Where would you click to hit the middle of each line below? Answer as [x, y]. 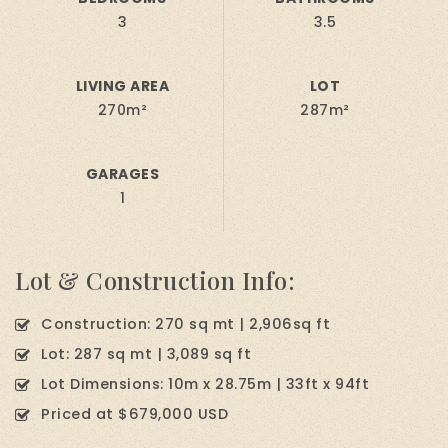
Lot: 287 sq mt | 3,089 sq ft [146, 353]
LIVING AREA [122, 85]
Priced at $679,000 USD [134, 413]
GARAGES [122, 173]
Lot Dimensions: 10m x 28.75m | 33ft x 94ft [205, 383]
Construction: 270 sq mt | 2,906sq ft [185, 323]
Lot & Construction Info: [155, 279]
